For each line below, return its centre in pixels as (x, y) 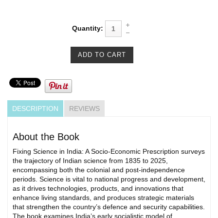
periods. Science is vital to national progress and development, (109, 179)
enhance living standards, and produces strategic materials (103, 197)
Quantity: (88, 28)
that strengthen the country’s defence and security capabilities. (109, 207)
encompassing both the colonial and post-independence (99, 170)
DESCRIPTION (35, 108)
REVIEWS (84, 108)
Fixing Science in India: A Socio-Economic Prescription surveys (109, 151)
